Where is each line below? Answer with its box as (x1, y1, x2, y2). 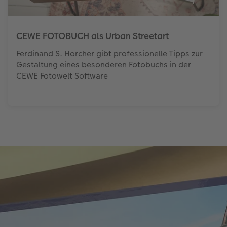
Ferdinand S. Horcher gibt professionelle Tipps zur (16, 47, 203, 59)
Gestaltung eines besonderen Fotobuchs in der (16, 58, 191, 70)
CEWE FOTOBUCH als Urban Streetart (16, 29, 169, 42)
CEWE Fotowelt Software (16, 69, 108, 82)
